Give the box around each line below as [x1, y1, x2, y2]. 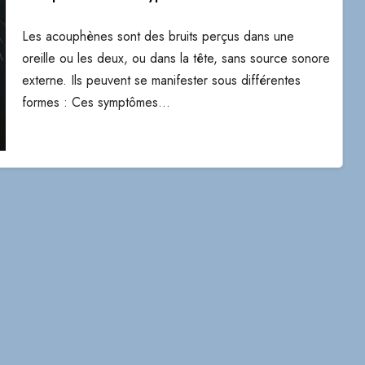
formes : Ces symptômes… [21, 93, 170, 112]
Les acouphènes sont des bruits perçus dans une [21, 27, 294, 46]
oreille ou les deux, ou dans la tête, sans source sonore [21, 49, 330, 68]
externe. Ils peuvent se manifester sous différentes [21, 71, 301, 90]
